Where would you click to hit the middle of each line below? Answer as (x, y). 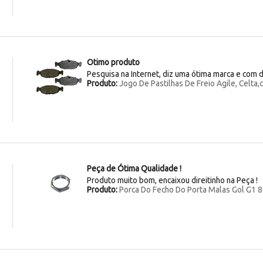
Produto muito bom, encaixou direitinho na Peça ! (172, 180)
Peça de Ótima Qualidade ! (134, 168)
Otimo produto (113, 62)
